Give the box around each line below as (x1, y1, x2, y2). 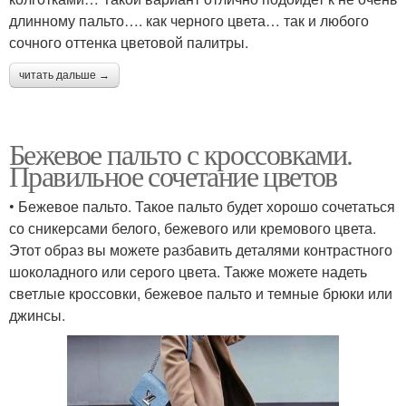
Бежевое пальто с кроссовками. (9, 133, 353, 173)
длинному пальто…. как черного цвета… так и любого (9, 9, 369, 31)
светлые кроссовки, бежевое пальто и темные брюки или (9, 282, 392, 304)
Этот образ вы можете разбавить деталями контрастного (9, 238, 392, 260)
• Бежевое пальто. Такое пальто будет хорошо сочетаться (9, 195, 395, 217)
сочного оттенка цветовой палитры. (9, 31, 248, 53)
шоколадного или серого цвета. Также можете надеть (9, 260, 367, 282)
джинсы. (9, 304, 65, 325)
